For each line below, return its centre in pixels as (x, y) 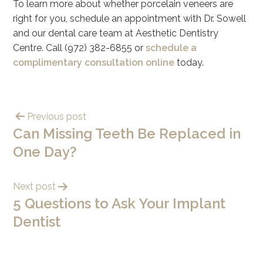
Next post (35, 186)
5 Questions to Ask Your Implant (119, 203)
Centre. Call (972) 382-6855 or (80, 48)
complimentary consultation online (94, 63)
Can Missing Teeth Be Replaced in (127, 134)
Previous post (57, 117)
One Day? (45, 152)
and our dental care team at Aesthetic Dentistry (116, 33)
